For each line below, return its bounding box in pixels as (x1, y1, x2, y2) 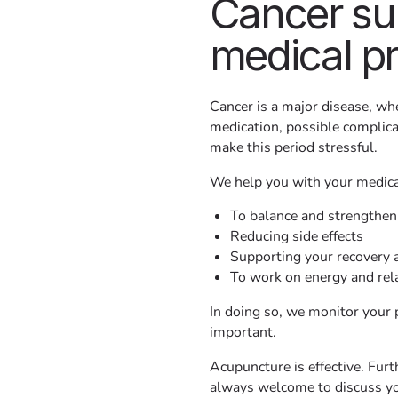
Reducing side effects (230, 227, 364, 247)
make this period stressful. (209, 137, 378, 157)
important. (209, 322, 276, 343)
